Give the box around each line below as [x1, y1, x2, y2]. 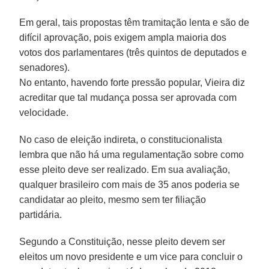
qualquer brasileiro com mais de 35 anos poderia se [19, 179, 240, 190]
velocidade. [19, 107, 69, 118]
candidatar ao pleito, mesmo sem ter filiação [19, 194, 207, 205]
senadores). [19, 62, 70, 73]
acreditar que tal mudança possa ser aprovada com [19, 92, 237, 103]
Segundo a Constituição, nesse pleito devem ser [19, 236, 226, 247]
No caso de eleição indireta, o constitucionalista [19, 134, 223, 145]
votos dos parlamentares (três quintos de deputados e [19, 47, 247, 58]
